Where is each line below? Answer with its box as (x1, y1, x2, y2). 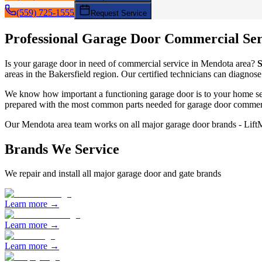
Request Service (91, 8, 147, 18)
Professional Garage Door (5, 30, 164, 46)
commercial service (118, 58, 189, 68)
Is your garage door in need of (5, 58, 118, 68)
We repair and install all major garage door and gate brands (5, 168, 221, 179)
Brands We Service (5, 141, 119, 157)
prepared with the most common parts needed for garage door (5, 99, 233, 109)
